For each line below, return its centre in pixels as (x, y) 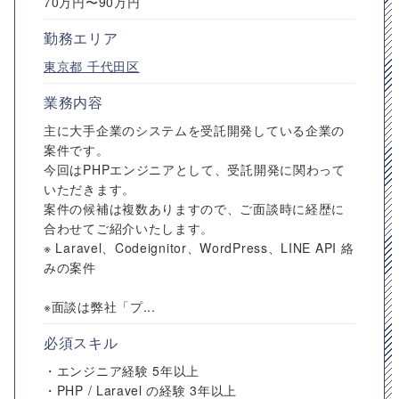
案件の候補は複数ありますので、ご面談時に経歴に (195, 208)
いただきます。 (90, 189)
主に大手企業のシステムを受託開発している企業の (195, 130)
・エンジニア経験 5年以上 (122, 370)
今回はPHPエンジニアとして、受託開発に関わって (195, 169)
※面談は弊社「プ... (100, 306)
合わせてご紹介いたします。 (129, 228)
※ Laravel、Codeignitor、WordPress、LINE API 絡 (199, 248)
